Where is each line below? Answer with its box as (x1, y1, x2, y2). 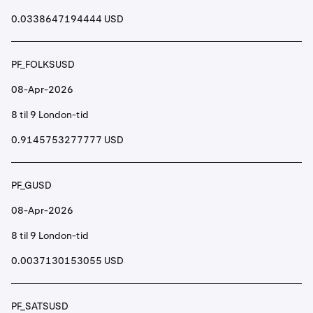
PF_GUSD (11, 179, 52, 191)
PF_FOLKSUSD (11, 58, 75, 71)
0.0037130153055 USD (11, 254, 124, 267)
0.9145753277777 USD (11, 133, 124, 146)
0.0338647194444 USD (11, 13, 124, 25)
